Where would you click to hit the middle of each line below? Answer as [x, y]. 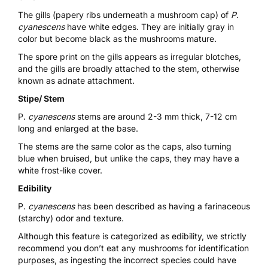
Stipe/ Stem [41, 98]
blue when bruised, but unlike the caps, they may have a [129, 158]
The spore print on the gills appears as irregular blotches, [130, 56]
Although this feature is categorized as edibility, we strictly [132, 236]
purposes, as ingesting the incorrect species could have [127, 260]
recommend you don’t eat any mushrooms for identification [133, 248]
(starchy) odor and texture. [71, 218]
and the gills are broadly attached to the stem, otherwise [129, 68]
